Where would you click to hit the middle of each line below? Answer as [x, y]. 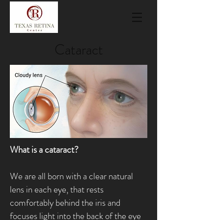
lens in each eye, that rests [57, 189]
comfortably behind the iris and [65, 203]
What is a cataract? [44, 150]
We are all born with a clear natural [71, 176]
